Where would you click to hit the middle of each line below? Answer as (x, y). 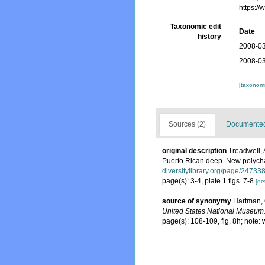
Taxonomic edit (196, 27)
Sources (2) (187, 124)
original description (194, 151)
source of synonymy (197, 201)
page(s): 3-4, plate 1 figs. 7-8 (209, 181)
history (210, 37)
